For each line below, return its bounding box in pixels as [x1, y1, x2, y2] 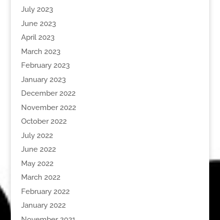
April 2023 [21, 33, 55, 42]
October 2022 [21, 117, 67, 126]
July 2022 [21, 131, 53, 140]
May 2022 [21, 159, 54, 168]
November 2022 [21, 103, 76, 112]
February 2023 [21, 61, 70, 70]
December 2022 [21, 89, 76, 98]
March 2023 [21, 47, 60, 56]
